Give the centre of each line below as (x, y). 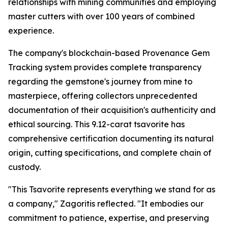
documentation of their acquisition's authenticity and (112, 110)
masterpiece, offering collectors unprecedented (103, 95)
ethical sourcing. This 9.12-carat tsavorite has (96, 124)
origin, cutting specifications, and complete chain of (110, 152)
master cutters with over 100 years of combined (102, 16)
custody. (24, 167)
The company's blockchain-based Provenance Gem (109, 53)
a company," (34, 203)
